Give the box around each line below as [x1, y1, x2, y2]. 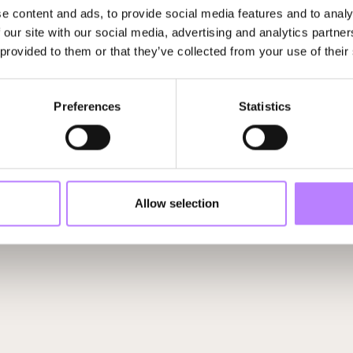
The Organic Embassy [32, 72, 130, 84]
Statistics [239, 99, 291, 113]
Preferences [54, 99, 121, 113]
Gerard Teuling [244, 56, 338, 70]
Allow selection [134, 196, 219, 210]
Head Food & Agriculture [244, 72, 351, 84]
